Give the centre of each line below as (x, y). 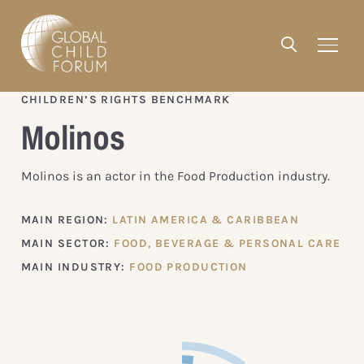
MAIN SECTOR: (67, 243)
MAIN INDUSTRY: (75, 266)
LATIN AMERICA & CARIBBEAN (206, 219)
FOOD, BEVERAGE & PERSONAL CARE (227, 243)
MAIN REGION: (67, 219)
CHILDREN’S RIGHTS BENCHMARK (126, 99)
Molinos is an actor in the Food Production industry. (175, 175)
